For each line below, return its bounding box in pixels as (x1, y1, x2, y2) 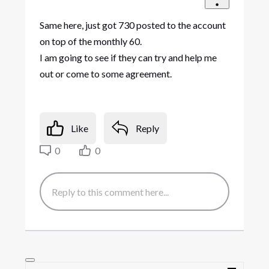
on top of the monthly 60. (39, 35, 144, 47)
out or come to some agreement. (39, 67, 172, 79)
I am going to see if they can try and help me (39, 51, 217, 63)
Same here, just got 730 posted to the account (39, 19, 226, 31)
